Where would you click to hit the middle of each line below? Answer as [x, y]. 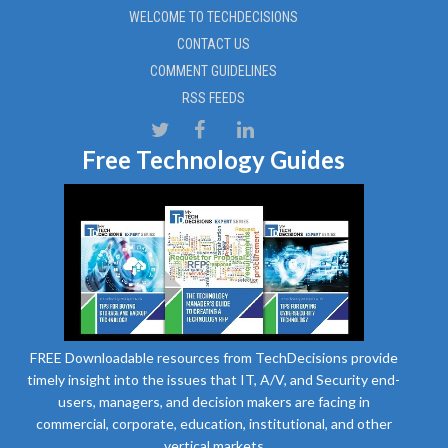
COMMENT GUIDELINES [214, 70]
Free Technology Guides [214, 159]
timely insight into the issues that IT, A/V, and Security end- [214, 379]
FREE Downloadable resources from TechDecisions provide [213, 357]
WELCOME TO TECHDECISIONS [214, 16]
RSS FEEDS [214, 97]
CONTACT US [214, 43]
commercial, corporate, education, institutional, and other [213, 423]
